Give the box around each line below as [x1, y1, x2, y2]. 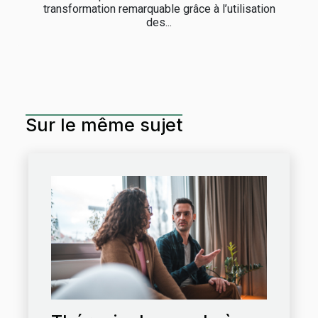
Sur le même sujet [26, 114, 182, 136]
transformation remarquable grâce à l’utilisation [43, 1, 275, 16]
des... [146, 15, 172, 29]
